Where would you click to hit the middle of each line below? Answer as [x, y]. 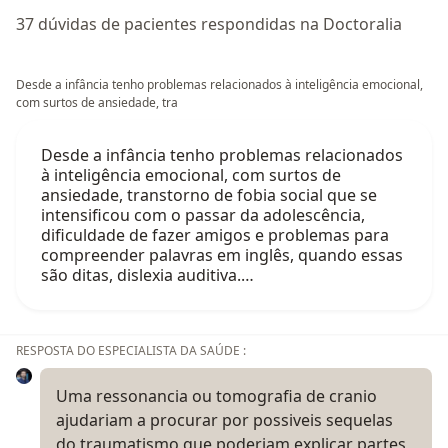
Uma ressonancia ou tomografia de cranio [216, 396]
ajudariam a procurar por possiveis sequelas [224, 420]
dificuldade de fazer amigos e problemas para [215, 235]
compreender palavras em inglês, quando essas [222, 255]
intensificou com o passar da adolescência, [203, 215]
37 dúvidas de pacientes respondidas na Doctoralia [209, 24]
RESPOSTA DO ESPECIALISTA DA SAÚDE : [131, 351]
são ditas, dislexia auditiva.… [147, 275]
